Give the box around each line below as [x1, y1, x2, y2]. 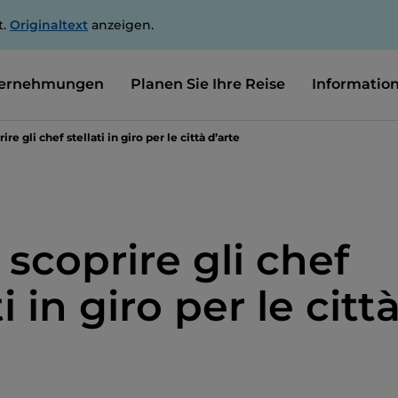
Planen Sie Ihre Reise [130, 75, 285, 92]
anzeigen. [88, 17, 154, 33]
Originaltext [10, 17, 88, 33]
